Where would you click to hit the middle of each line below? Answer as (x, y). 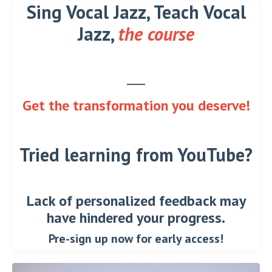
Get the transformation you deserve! (136, 105)
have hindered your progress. (136, 217)
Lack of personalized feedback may (136, 200)
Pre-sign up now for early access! (136, 238)
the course (156, 33)
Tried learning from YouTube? (136, 154)
